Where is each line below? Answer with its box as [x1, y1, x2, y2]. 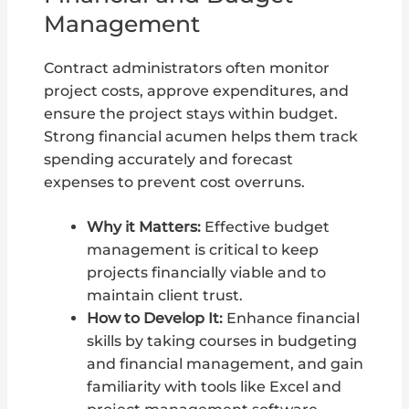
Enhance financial [222, 309, 360, 328]
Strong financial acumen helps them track [44, 127, 359, 145]
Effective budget [200, 218, 330, 236]
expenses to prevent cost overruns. [44, 173, 306, 191]
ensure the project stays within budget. [44, 104, 339, 122]
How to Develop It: [86, 309, 223, 328]
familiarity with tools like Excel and [86, 378, 341, 396]
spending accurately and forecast [44, 150, 294, 168]
